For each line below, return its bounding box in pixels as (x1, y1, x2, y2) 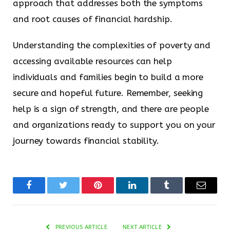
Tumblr (166, 188, 193, 198)
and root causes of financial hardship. (13, 13, 172, 24)
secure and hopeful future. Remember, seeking (13, 88, 203, 99)
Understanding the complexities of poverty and (13, 40, 211, 51)
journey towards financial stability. (13, 136, 159, 146)
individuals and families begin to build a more (13, 72, 204, 83)
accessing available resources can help (13, 56, 172, 67)
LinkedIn (131, 188, 165, 198)
